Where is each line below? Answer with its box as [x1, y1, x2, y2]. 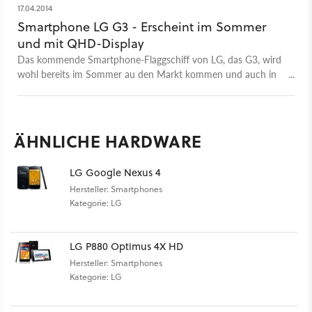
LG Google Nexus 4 [70, 164, 161, 180]
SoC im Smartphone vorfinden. [17, 110, 150, 125]
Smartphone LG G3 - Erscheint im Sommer [17, 17, 266, 36]
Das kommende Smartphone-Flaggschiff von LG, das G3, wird [17, 52, 281, 66]
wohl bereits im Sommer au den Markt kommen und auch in [17, 66, 276, 81]
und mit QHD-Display [17, 34, 144, 52]
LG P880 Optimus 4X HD [70, 238, 183, 253]
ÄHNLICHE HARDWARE [14, 128, 202, 153]
